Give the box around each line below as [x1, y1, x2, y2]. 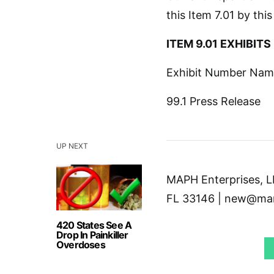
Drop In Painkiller [56, 229, 128, 242]
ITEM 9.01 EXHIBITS [166, 37, 271, 51]
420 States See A [56, 219, 132, 232]
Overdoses [56, 239, 105, 251]
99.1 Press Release [166, 95, 261, 108]
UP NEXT [56, 141, 88, 151]
